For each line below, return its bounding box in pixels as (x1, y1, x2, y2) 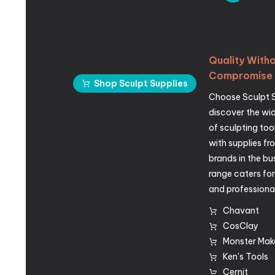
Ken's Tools (222, 251, 268, 263)
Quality (209, 54, 245, 67)
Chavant (222, 205, 259, 217)
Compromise (209, 69, 273, 82)
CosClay (222, 220, 258, 232)
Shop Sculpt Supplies (94, 78, 188, 90)
